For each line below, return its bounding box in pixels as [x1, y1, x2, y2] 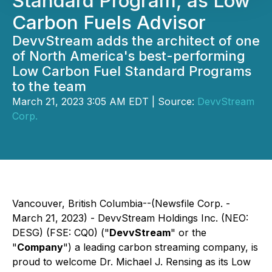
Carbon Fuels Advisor [12, 11, 206, 34]
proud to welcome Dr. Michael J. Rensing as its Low [12, 256, 251, 268]
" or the [171, 226, 206, 239]
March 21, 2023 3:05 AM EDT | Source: [12, 95, 197, 107]
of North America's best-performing [12, 48, 245, 64]
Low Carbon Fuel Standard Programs [12, 63, 251, 79]
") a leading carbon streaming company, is [63, 241, 258, 253]
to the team [12, 78, 86, 94]
